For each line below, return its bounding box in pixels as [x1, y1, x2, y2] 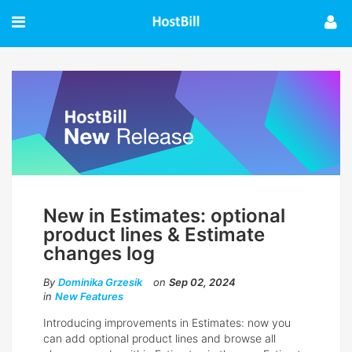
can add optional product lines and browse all [43, 331, 276, 345]
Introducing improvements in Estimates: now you [43, 315, 291, 329]
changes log [43, 241, 155, 265]
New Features [55, 289, 123, 302]
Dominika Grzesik [58, 275, 142, 288]
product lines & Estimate [43, 222, 265, 246]
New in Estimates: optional [43, 203, 285, 227]
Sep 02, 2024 [169, 275, 236, 288]
